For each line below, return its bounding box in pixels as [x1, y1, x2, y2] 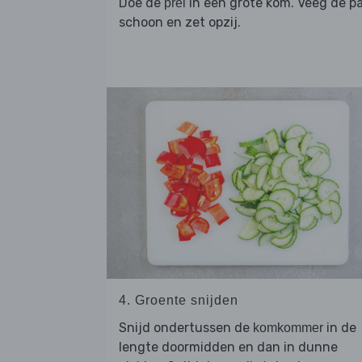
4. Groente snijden [119, 293, 238, 307]
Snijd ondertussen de [119, 319, 253, 335]
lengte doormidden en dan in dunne [119, 339, 338, 355]
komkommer [253, 320, 323, 335]
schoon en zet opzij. [119, 15, 241, 31]
